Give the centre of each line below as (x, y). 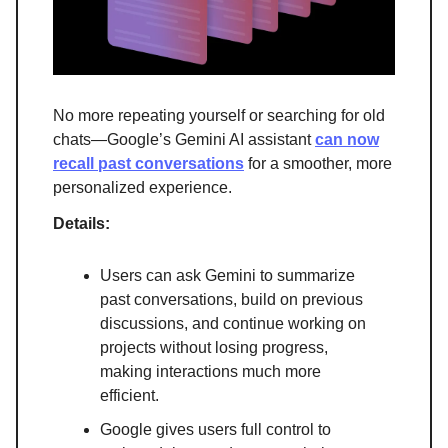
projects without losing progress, (214, 348)
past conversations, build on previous (231, 300)
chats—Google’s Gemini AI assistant (184, 140)
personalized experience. (142, 188)
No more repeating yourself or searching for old (219, 116)
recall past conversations (148, 164)
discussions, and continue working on (233, 324)
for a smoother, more (318, 164)
